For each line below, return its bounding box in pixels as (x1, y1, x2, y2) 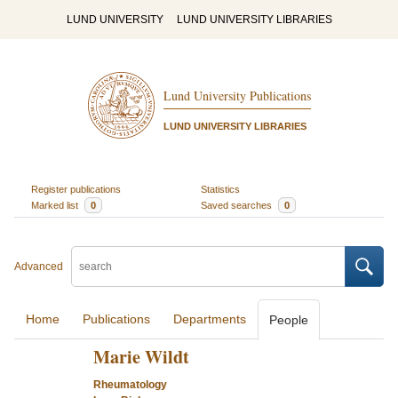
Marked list (30, 199, 81, 211)
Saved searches (201, 199, 275, 211)
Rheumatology (92, 378, 167, 391)
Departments (173, 312, 246, 326)
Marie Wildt (92, 344, 189, 370)
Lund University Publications (163, 87, 311, 105)
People (269, 313, 308, 327)
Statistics (201, 183, 240, 195)
